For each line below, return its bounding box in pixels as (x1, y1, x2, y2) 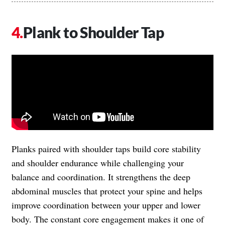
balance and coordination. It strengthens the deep (12, 170, 190, 183)
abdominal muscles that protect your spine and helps (12, 184, 202, 197)
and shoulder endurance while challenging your (12, 156, 184, 169)
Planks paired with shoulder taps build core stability (12, 142, 201, 155)
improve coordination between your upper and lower (12, 198, 200, 211)
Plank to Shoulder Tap (23, 23, 164, 41)
